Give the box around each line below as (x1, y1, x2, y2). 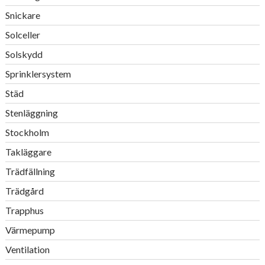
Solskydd (5, 49, 43, 60)
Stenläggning (5, 107, 58, 118)
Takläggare (5, 146, 51, 157)
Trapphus (5, 205, 44, 216)
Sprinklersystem (5, 68, 71, 79)
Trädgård (5, 185, 44, 196)
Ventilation (5, 244, 50, 255)
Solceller (5, 29, 40, 40)
